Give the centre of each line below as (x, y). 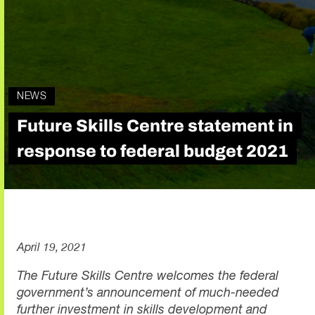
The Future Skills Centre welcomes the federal (148, 276)
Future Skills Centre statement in (155, 126)
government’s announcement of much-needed (148, 293)
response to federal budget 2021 (153, 151)
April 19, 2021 (52, 248)
